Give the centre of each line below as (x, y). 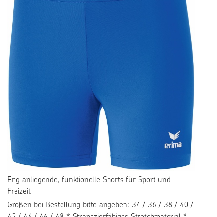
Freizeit (19, 192)
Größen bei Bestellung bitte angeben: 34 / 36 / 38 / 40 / (100, 206)
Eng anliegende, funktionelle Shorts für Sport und (89, 180)
